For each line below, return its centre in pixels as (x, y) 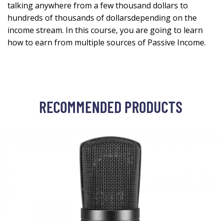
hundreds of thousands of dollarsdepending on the (102, 18)
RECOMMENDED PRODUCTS (110, 107)
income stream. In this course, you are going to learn (105, 30)
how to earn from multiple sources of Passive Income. (107, 43)
